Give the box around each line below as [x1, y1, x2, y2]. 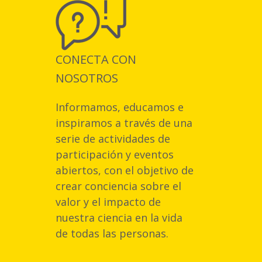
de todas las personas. [56, 226, 168, 241]
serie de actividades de [56, 132, 170, 146]
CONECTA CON [56, 51, 136, 68]
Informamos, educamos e [56, 100, 184, 115]
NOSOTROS [56, 70, 118, 87]
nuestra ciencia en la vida [56, 211, 182, 225]
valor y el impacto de [56, 195, 161, 209]
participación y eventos [56, 147, 174, 162]
